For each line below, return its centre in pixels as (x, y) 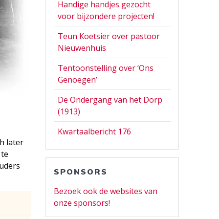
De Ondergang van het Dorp (110, 99)
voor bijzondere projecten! (106, 16)
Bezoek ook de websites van (106, 191)
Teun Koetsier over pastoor (109, 36)
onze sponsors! (82, 203)
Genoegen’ (78, 79)
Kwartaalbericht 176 (95, 131)
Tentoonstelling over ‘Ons (106, 68)
